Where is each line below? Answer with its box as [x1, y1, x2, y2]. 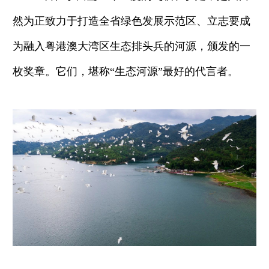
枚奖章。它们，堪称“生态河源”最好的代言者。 [13, 65, 238, 78]
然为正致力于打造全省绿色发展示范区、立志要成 [13, 15, 250, 28]
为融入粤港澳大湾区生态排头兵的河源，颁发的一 [13, 40, 250, 53]
